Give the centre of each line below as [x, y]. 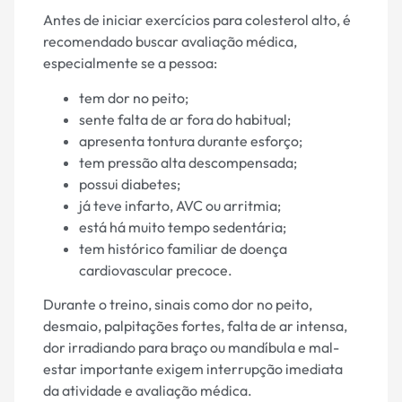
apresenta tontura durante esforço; [191, 140]
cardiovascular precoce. [156, 270]
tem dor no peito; [134, 97]
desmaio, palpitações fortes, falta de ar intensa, [195, 326]
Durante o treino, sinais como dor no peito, [178, 305]
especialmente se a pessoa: [130, 63]
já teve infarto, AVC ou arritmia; [180, 205]
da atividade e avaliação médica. [148, 391]
